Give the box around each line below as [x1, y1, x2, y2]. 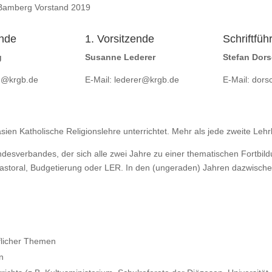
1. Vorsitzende [85, 32, 155, 45]
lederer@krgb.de [114, 74, 180, 84]
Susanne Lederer [85, 52, 156, 62]
